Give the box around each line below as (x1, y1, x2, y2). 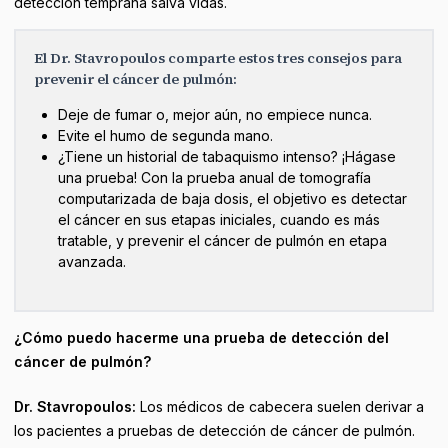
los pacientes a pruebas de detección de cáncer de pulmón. (14, 422, 415, 439)
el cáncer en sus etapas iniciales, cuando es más (58, 211, 380, 228)
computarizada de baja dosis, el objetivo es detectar (58, 190, 407, 207)
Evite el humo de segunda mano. (58, 127, 273, 144)
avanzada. (58, 253, 126, 270)
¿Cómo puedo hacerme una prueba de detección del (14, 329, 389, 346)
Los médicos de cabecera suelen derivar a (136, 398, 424, 415)
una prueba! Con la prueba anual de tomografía (58, 169, 371, 186)
